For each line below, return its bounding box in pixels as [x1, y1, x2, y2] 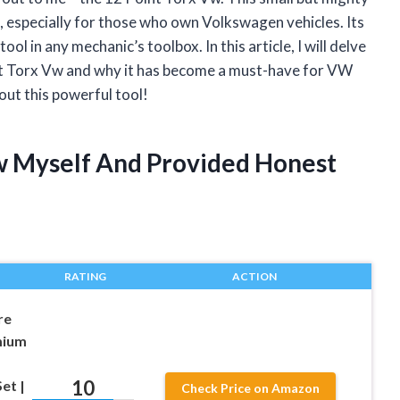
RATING [63, 269, 106, 283]
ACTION [231, 269, 277, 283]
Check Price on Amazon [181, 380, 321, 396]
